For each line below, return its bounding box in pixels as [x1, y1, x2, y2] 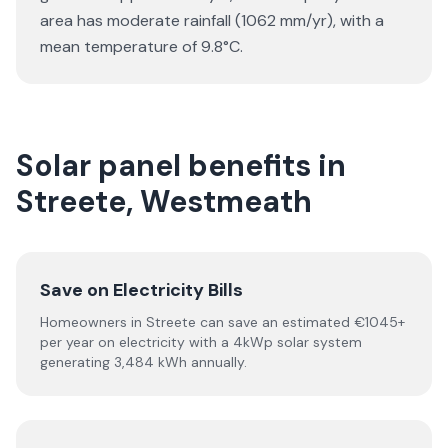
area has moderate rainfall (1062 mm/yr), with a [40, 10, 384, 31]
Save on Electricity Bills [40, 278, 243, 302]
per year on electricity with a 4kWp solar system [40, 333, 362, 351]
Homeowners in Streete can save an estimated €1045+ [40, 313, 405, 331]
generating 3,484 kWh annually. [40, 353, 247, 371]
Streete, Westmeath [16, 182, 312, 221]
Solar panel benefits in [16, 146, 346, 185]
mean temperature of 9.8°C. [40, 36, 243, 57]
